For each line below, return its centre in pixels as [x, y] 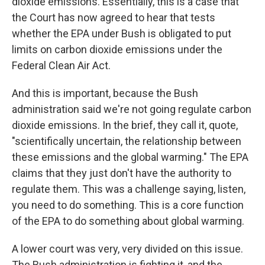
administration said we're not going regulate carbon [132, 109]
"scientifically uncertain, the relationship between [127, 141]
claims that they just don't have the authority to [122, 173]
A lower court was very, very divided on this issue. [127, 249]
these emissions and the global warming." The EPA [130, 157]
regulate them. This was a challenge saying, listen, [129, 189]
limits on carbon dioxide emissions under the [117, 49]
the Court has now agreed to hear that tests [114, 17]
